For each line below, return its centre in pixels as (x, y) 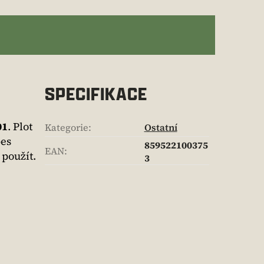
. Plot (20, 126)
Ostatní (161, 127)
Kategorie (66, 127)
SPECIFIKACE (96, 94)
